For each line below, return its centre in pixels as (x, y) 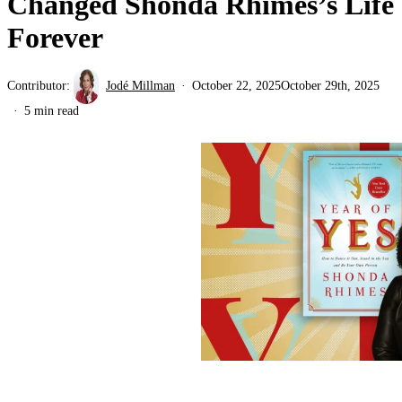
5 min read (52, 110)
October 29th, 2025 (330, 85)
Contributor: (40, 85)
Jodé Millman (140, 85)
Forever (55, 37)
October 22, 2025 (236, 85)
